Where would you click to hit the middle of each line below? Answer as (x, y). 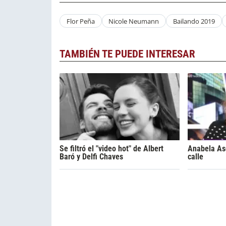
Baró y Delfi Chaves (91, 157)
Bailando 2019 (194, 21)
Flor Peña (80, 21)
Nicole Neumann (134, 21)
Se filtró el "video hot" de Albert (111, 149)
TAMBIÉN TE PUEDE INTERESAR (127, 54)
